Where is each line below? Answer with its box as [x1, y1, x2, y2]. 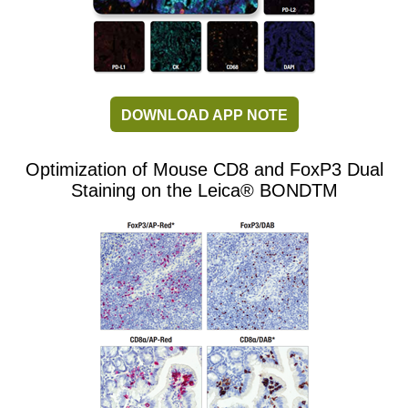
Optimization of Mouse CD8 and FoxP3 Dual [25, 159, 383, 180]
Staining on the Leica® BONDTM [70, 180, 338, 201]
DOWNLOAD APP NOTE [120, 107, 288, 124]
